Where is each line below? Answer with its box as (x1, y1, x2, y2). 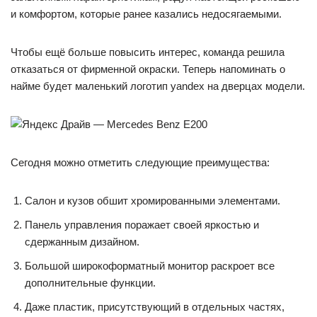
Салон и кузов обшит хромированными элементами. (25, 195, 280, 207)
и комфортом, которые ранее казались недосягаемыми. (11, 8, 282, 20)
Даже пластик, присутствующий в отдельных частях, (25, 301, 284, 313)
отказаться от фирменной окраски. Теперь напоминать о (11, 63, 285, 75)
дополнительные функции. (25, 277, 156, 289)
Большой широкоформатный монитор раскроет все (25, 260, 275, 272)
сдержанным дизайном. (25, 236, 139, 248)
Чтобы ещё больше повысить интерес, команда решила (11, 46, 284, 58)
